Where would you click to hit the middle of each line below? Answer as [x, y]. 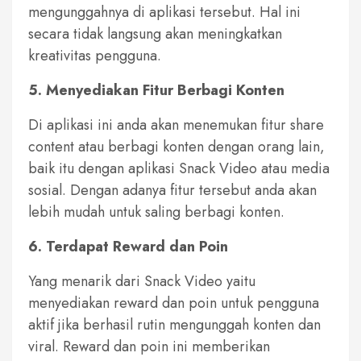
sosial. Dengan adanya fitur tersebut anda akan [172, 190]
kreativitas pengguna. [95, 55]
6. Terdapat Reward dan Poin [128, 246]
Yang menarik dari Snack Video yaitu [142, 281]
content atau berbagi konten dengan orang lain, [176, 146]
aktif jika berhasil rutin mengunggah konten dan [174, 324]
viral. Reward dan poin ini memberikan [149, 346]
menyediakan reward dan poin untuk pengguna [174, 303]
